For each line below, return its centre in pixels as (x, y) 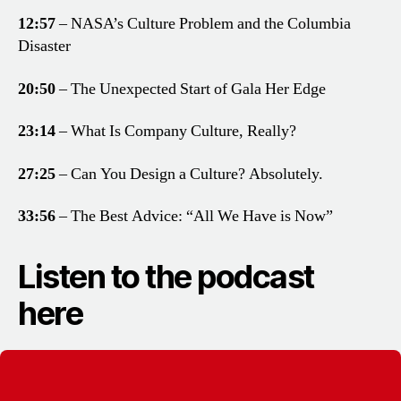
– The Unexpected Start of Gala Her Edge (191, 89)
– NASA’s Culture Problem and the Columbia (203, 24)
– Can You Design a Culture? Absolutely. (189, 174)
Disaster (44, 47)
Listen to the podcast (166, 277)
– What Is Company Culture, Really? (176, 132)
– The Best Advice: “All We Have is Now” (194, 217)
